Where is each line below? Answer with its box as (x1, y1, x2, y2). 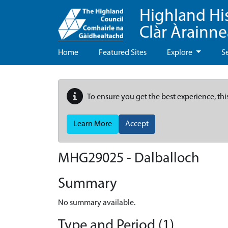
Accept (125, 120, 149, 128)
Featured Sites (99, 49, 147, 57)
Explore (167, 49, 194, 57)
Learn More (73, 120, 112, 128)
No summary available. (58, 199, 135, 207)
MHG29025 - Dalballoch (58, 152, 199, 166)
